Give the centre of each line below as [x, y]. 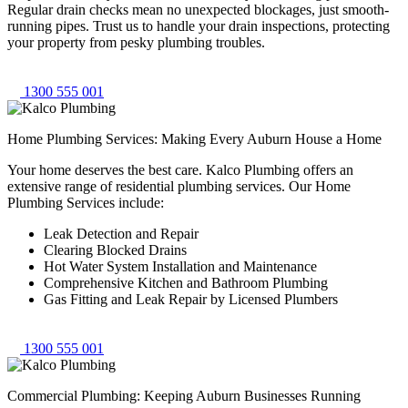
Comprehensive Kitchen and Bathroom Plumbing [186, 282]
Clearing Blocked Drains [115, 250]
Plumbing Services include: [86, 202]
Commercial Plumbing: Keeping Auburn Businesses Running [184, 395]
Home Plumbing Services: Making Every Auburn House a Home [194, 138]
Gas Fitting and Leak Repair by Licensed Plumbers [191, 299]
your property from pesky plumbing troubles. [136, 42]
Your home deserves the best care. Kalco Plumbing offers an [180, 169]
